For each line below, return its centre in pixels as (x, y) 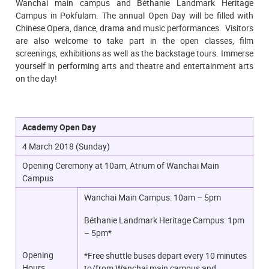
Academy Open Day (59, 127)
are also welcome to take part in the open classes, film (134, 40)
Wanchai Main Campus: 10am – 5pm (153, 198)
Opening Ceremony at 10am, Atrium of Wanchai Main (121, 166)
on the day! (36, 78)
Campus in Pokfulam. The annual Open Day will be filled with (134, 15)
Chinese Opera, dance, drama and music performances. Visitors (134, 28)
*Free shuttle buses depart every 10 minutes (165, 255)
